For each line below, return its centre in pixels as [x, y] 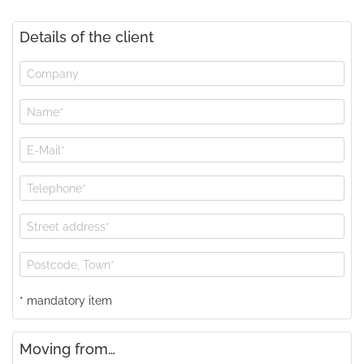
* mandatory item [66, 301]
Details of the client [87, 37]
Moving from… [67, 349]
